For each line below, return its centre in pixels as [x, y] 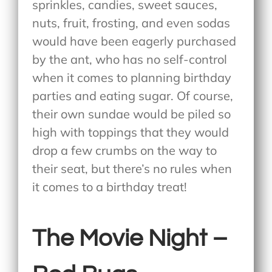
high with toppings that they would [131, 132]
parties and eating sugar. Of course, [133, 95]
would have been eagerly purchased [134, 41]
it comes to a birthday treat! [110, 186]
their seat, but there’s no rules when [132, 168]
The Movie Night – [130, 239]
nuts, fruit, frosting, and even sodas [131, 22]
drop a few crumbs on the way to [125, 150]
